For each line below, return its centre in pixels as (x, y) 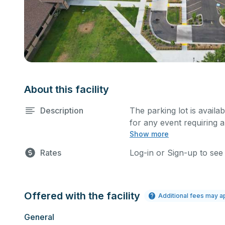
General (39, 217)
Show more (149, 134)
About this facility (67, 89)
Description (62, 110)
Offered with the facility (82, 196)
